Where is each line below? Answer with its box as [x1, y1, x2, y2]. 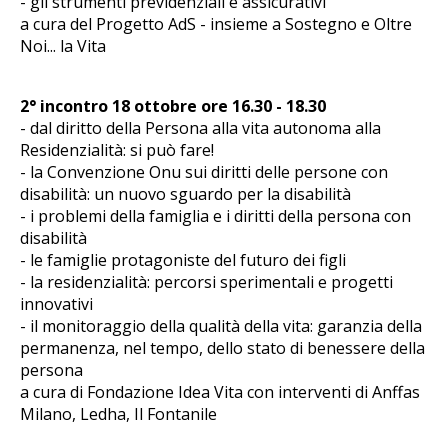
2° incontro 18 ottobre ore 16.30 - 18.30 [20, 94, 326, 117]
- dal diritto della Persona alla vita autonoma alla [20, 116, 381, 139]
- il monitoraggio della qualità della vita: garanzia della [20, 314, 422, 337]
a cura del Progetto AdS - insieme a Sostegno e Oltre [20, 12, 412, 35]
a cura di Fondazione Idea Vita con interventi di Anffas [20, 380, 420, 403]
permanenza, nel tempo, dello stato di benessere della [20, 336, 425, 359]
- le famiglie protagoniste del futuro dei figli [20, 248, 346, 271]
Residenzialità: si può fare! [20, 138, 214, 161]
